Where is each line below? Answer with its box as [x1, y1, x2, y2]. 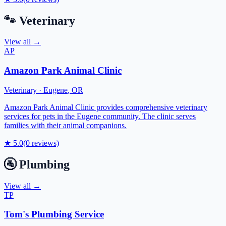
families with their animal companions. [4, 121, 127, 130]
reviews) [30, 138, 59, 147]
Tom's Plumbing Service [4, 209, 104, 220]
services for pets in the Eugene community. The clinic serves [4, 111, 196, 121]
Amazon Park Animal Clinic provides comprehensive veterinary [4, 102, 207, 111]
